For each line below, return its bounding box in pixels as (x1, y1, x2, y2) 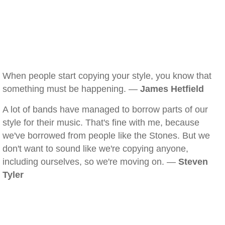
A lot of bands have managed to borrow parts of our (3, 104, 208, 115)
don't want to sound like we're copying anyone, (3, 144, 188, 154)
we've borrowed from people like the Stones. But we (3, 131, 210, 141)
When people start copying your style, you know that (3, 71, 211, 81)
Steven (178, 157, 208, 167)
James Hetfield (140, 84, 204, 94)
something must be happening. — (3, 84, 140, 94)
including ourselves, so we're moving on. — (3, 157, 178, 167)
